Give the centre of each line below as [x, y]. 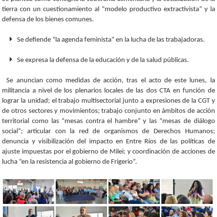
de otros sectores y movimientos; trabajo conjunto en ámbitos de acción [108, 111]
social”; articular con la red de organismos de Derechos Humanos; [108, 131]
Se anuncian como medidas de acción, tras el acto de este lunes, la [111, 80]
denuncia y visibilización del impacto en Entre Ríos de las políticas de [108, 141]
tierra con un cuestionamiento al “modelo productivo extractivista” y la [108, 9]
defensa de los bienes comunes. [48, 19]
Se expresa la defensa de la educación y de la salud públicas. [102, 60]
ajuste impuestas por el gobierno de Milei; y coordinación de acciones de [108, 152]
